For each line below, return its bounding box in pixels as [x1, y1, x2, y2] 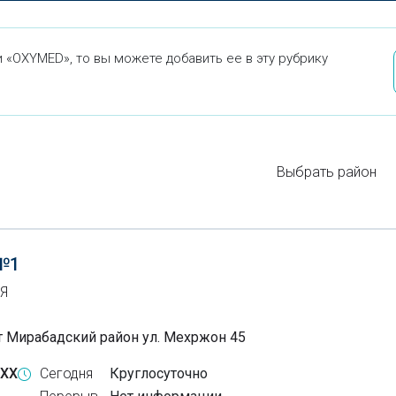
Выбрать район [277, 163, 377, 180]
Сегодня [40, 365, 93, 382]
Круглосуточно [110, 365, 208, 382]
